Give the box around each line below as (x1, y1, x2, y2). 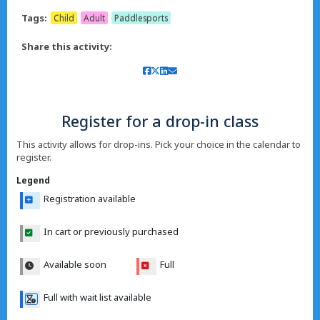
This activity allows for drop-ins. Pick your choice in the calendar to (16, 138, 301, 151)
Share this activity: (21, 40, 112, 53)
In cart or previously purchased (43, 225, 179, 238)
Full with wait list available (43, 291, 151, 304)
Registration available (43, 192, 136, 205)
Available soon (43, 258, 106, 271)
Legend (16, 174, 50, 186)
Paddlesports (114, 12, 168, 24)
